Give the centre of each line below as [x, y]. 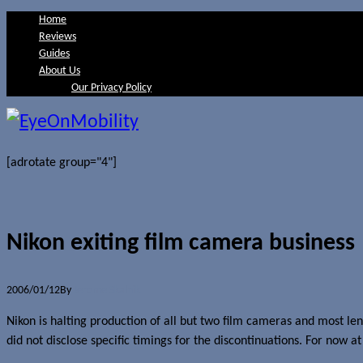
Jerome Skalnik [107, 290]
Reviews [58, 37]
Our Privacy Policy [111, 88]
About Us [60, 71]
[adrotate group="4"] [62, 163]
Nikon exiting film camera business [181, 243]
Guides [54, 54]
